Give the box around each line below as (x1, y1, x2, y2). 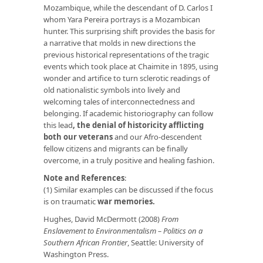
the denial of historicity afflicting (77, 119, 204, 130)
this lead (43, 119, 73, 130)
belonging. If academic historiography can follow (43, 107, 213, 119)
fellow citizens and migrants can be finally (43, 143, 188, 154)
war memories (97, 195, 153, 207)
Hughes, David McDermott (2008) (43, 213, 161, 224)
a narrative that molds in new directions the (43, 37, 195, 48)
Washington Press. (43, 248, 109, 259)
